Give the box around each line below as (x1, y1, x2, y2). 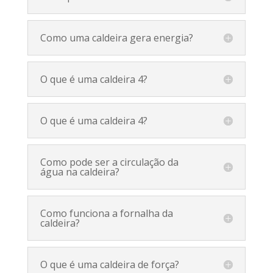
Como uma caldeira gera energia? (40, 30, 193, 44)
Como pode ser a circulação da (40, 155, 179, 169)
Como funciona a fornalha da (40, 206, 173, 220)
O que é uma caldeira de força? (40, 257, 179, 271)
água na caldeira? (40, 165, 119, 179)
